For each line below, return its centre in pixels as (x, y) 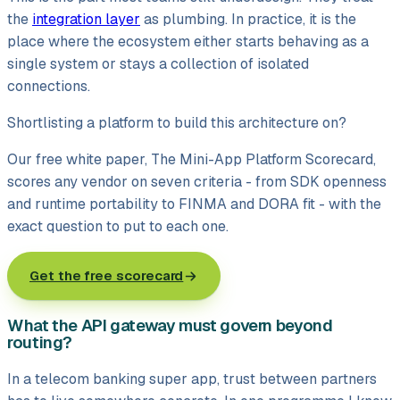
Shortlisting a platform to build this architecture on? (177, 123)
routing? (40, 343)
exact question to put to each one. (118, 227)
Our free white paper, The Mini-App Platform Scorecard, (192, 160)
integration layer (86, 20)
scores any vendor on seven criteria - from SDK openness (197, 182)
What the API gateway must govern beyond (170, 326)
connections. (49, 87)
